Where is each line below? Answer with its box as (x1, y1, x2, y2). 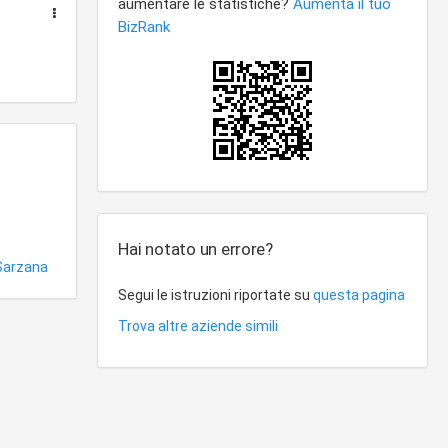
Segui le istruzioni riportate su (118, 287, 314, 303)
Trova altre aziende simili (118, 318, 279, 334)
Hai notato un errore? (118, 239, 273, 259)
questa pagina (313, 287, 406, 303)
